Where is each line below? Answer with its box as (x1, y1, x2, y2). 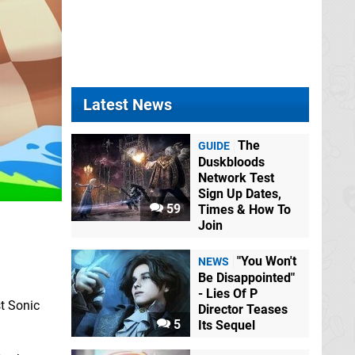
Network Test (198, 170, 274, 185)
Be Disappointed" (198, 270, 295, 286)
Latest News (83, 95, 172, 114)
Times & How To (198, 202, 291, 217)
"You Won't (237, 254, 296, 269)
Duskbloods (198, 155, 265, 170)
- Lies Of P (198, 286, 258, 302)
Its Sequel (198, 318, 255, 334)
